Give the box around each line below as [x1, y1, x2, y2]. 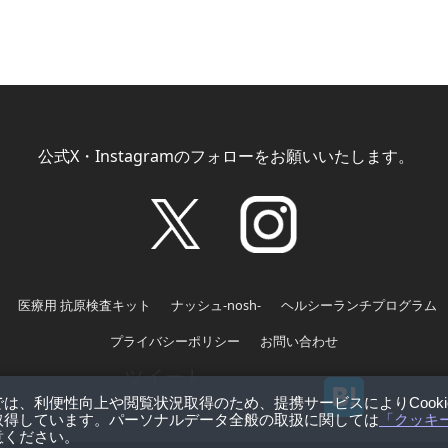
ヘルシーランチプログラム [281, 296, 437, 314]
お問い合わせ [260, 332, 338, 350]
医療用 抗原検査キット [18, 296, 151, 314]
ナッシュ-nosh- [171, 296, 261, 314]
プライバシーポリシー [110, 332, 240, 350]
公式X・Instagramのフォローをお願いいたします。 [34, 145, 414, 168]
